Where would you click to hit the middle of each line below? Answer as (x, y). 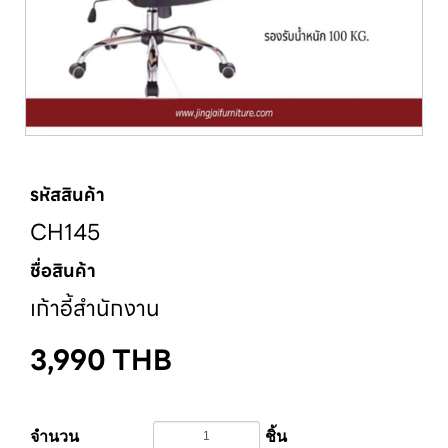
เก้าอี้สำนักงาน (95, 309)
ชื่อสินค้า (63, 271)
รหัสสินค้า (67, 195)
